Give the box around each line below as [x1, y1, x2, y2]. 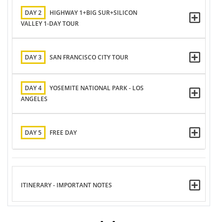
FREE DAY [50, 128, 77, 137]
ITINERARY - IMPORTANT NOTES [21, 181, 112, 190]
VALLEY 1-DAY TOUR [21, 19, 79, 28]
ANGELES [21, 95, 48, 103]
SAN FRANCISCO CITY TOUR [50, 53, 128, 62]
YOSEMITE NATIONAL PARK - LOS [50, 84, 144, 92]
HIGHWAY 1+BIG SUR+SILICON [50, 8, 137, 17]
